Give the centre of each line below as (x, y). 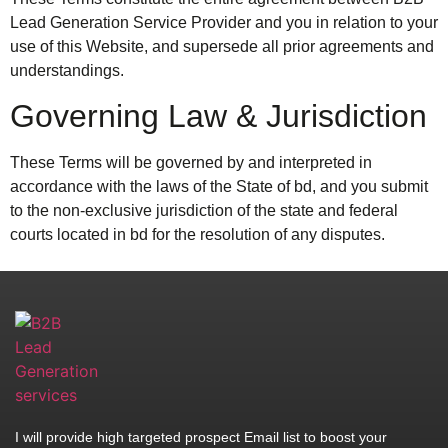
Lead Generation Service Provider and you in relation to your (224, 22)
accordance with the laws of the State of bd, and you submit (219, 186)
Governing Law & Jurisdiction (218, 115)
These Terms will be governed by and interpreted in (191, 162)
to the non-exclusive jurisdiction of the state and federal (204, 210)
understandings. (67, 70)
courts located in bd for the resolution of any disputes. (197, 234)
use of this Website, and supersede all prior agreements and (222, 46)
